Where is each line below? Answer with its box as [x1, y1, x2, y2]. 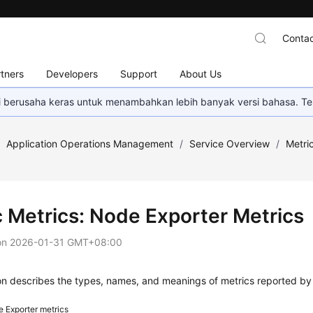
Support [120, 67, 158, 80]
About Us [180, 67, 222, 80]
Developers [46, 67, 99, 80]
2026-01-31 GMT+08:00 [10, 236, 123, 248]
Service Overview [189, 138, 270, 150]
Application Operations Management [6, 138, 174, 150]
